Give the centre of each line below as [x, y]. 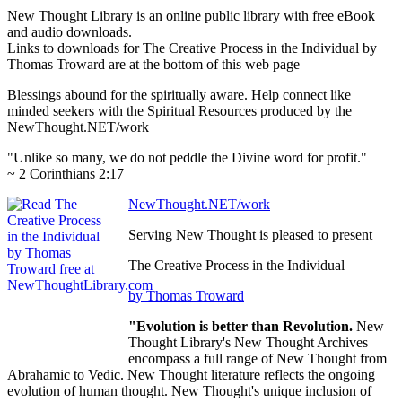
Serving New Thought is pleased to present [250, 235]
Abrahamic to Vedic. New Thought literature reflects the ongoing [191, 375]
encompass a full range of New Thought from [258, 359]
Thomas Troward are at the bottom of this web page [153, 65]
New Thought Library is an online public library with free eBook [191, 16]
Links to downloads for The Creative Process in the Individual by [192, 48]
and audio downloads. [70, 32]
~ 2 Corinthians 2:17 [66, 174]
